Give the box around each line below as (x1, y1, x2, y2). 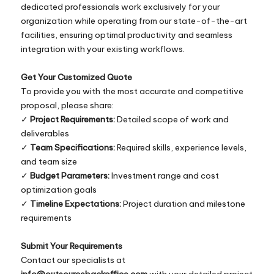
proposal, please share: (21, 99, 114, 111)
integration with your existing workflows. (21, 43, 185, 54)
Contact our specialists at (21, 254, 125, 265)
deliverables (21, 127, 71, 139)
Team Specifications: (30, 141, 115, 153)
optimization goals (21, 183, 98, 195)
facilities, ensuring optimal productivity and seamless (21, 29, 232, 40)
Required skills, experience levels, (115, 141, 246, 153)
